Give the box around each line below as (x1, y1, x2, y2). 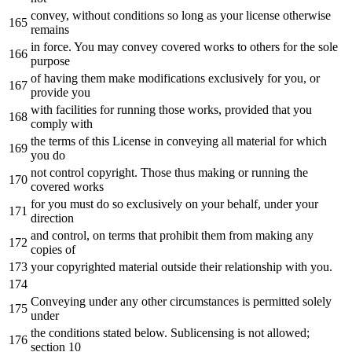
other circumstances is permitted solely (138, 294, 332, 308)
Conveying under (31, 294, 120, 308)
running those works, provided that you (114, 102, 312, 116)
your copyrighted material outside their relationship (31, 259, 285, 273)
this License (89, 134, 154, 148)
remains (31, 22, 69, 36)
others (247, 39, 283, 53)
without (72, 8, 110, 22)
